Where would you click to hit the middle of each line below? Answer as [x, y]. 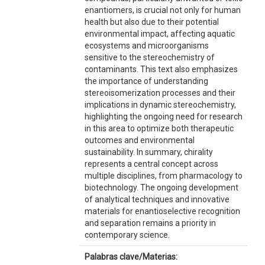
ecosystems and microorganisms [146, 46]
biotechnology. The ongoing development [161, 188]
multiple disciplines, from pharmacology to [163, 176]
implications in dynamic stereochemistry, [160, 105]
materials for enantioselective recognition [162, 211]
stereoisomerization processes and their [160, 93]
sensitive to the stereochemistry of [149, 57]
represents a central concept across [151, 164]
